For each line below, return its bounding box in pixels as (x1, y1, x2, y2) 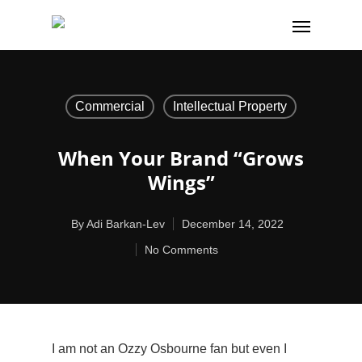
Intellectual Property (172, 99, 287, 113)
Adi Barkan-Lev (86, 217, 165, 230)
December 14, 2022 (181, 217, 284, 230)
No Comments (145, 243, 218, 256)
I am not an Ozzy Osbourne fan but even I (52, 342, 287, 356)
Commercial (74, 99, 145, 113)
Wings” (147, 169, 215, 196)
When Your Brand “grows (58, 145, 304, 171)
